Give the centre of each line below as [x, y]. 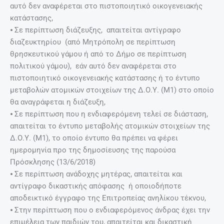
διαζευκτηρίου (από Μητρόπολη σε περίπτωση [94, 42]
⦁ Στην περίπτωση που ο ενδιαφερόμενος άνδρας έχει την [110, 210]
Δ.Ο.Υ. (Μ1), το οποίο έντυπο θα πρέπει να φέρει [94, 138]
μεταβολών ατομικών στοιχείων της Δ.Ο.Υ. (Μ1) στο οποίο [112, 90]
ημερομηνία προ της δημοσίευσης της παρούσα [93, 150]
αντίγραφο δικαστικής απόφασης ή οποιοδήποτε [96, 186]
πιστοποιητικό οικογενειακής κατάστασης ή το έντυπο [105, 78]
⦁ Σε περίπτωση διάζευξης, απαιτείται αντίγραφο [95, 30]
